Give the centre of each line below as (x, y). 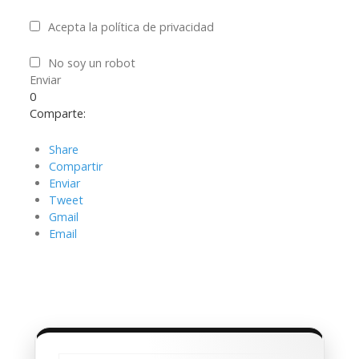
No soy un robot (92, 63)
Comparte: (58, 114)
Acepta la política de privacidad (131, 27)
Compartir (76, 167)
